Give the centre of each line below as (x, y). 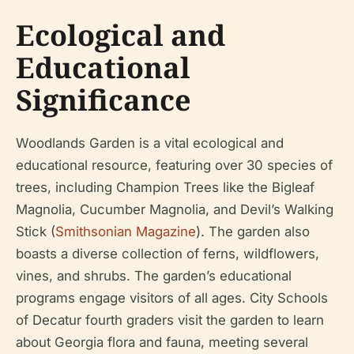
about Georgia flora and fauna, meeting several (162, 343)
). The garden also (253, 232)
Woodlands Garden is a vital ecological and (150, 143)
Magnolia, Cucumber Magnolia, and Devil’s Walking (175, 210)
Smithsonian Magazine (126, 232)
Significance (104, 100)
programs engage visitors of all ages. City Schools (172, 298)
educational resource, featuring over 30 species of (174, 166)
